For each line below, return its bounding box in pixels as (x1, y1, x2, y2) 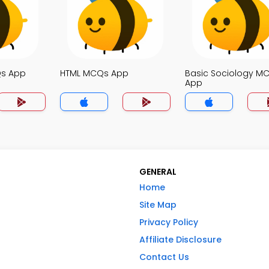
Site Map (139, 199, 177, 211)
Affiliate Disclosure (139, 234, 222, 246)
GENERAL (139, 166, 177, 178)
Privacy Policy (139, 216, 198, 228)
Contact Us (139, 251, 189, 263)
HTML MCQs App (60, 67, 128, 79)
